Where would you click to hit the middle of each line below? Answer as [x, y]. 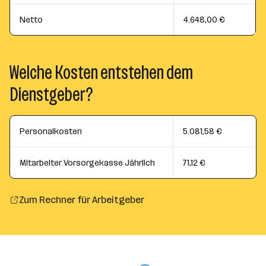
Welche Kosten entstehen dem [101, 73]
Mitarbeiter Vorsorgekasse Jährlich [87, 163]
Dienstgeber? [51, 95]
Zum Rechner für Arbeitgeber [82, 200]
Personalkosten [51, 131]
